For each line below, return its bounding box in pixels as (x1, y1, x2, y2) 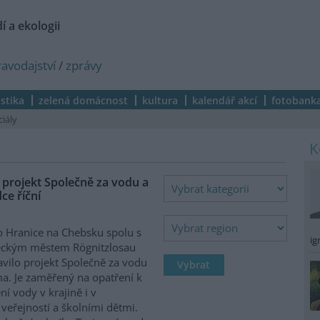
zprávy (66, 57, 102, 74)
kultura (142, 94, 178, 107)
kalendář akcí (192, 94, 257, 107)
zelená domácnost (39, 94, 128, 107)
